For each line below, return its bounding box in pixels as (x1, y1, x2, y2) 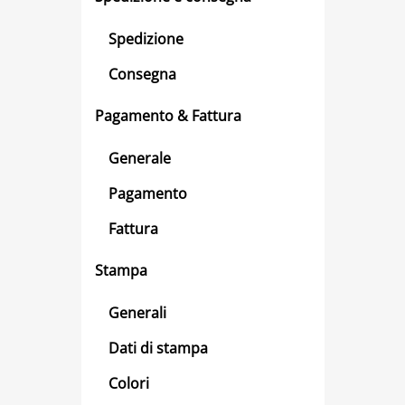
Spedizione (108, 28, 184, 49)
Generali (108, 302, 166, 323)
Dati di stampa (108, 337, 208, 358)
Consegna (108, 63, 176, 84)
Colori (108, 372, 149, 393)
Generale (108, 147, 171, 168)
